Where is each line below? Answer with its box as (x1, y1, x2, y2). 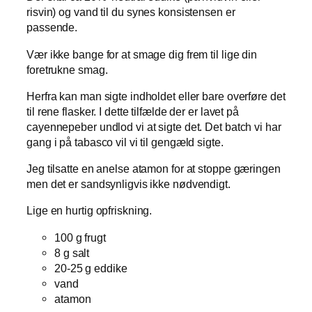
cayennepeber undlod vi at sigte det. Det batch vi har (26, 120, 281, 133)
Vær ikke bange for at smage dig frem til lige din (26, 47, 258, 61)
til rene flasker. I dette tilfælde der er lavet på (26, 104, 239, 118)
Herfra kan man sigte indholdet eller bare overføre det (26, 89, 286, 102)
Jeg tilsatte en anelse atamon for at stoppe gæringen (26, 162, 281, 175)
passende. (26, 21, 78, 34)
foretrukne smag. (26, 63, 108, 76)
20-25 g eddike (54, 261, 127, 274)
